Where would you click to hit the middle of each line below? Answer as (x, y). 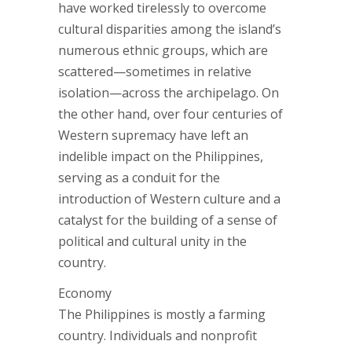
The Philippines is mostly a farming (162, 314)
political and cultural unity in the (152, 241)
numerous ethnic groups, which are (163, 50)
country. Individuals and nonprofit (158, 335)
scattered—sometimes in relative (155, 71)
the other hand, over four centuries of (170, 114)
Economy (85, 293)
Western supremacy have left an (153, 135)
